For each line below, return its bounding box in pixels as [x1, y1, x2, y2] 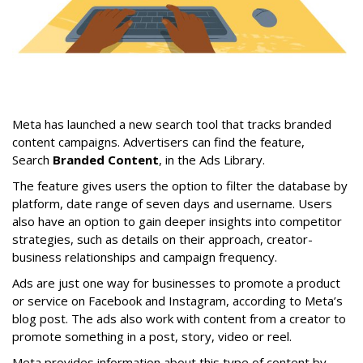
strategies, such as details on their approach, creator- [12, 230, 313, 247]
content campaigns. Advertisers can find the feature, [12, 133, 305, 150]
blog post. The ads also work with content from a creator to [12, 310, 346, 327]
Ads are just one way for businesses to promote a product [12, 274, 340, 291]
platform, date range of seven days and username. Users [12, 194, 332, 211]
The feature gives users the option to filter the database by [12, 177, 348, 194]
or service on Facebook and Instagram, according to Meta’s [12, 292, 343, 309]
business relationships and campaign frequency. [12, 248, 277, 265]
